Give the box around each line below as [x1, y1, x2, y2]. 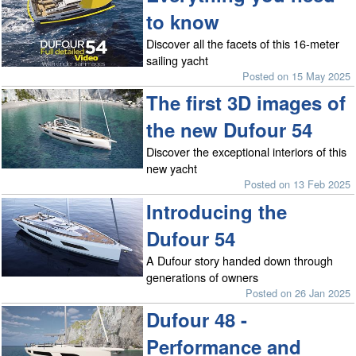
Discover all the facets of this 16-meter [146, 34, 340, 52]
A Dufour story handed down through [146, 251, 334, 269]
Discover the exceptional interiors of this [146, 143, 347, 161]
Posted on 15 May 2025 [242, 68, 351, 83]
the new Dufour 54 [146, 116, 313, 144]
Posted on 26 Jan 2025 [246, 284, 351, 300]
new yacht [146, 160, 198, 177]
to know [146, 7, 220, 35]
